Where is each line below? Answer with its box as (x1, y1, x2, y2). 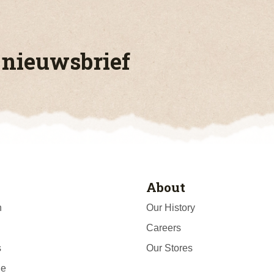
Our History (146, 202, 195, 213)
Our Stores (146, 243, 193, 254)
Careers (146, 223, 181, 234)
